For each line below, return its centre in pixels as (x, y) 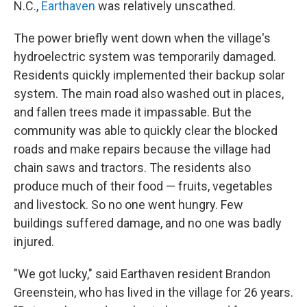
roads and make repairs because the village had (142, 149)
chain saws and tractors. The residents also (132, 168)
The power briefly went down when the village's (142, 38)
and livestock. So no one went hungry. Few (128, 205)
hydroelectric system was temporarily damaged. (145, 57)
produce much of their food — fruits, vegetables (143, 186)
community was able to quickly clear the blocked (146, 131)
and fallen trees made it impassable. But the (133, 112)
